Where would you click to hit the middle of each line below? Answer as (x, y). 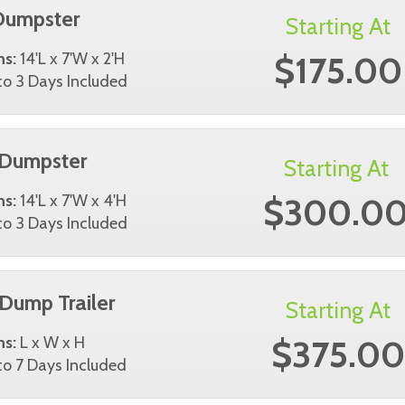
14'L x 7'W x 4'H (71, 201)
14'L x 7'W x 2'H (71, 59)
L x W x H (51, 343)
